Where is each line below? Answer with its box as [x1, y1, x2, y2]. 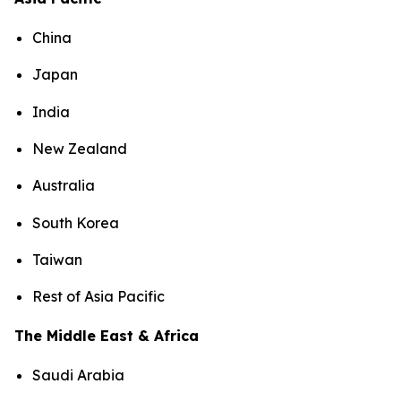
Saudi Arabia [32, 366, 124, 385]
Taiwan [32, 250, 82, 269]
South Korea [32, 213, 119, 232]
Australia [32, 176, 95, 195]
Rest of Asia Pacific [32, 287, 168, 306]
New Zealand [32, 139, 127, 158]
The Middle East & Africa [14, 327, 199, 346]
